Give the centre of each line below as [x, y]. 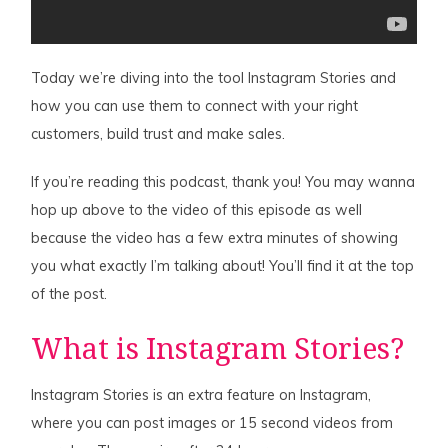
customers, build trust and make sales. [158, 134]
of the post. [69, 294]
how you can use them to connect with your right [195, 106]
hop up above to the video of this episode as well [197, 210]
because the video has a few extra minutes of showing [215, 238]
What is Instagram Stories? [218, 349]
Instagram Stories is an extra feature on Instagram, [201, 395]
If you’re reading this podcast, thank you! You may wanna [223, 182]
